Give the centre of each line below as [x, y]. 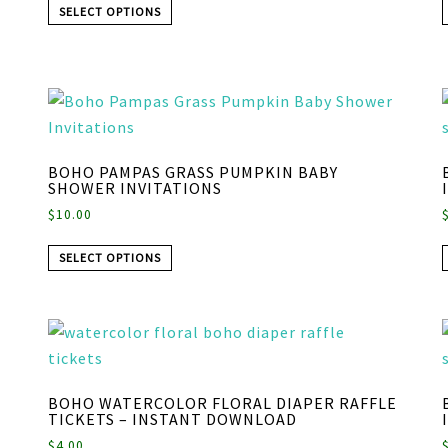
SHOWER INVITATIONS [134, 188]
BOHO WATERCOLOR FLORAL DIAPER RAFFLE [222, 403]
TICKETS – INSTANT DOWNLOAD [172, 419]
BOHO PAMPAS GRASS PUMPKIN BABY [192, 172]
